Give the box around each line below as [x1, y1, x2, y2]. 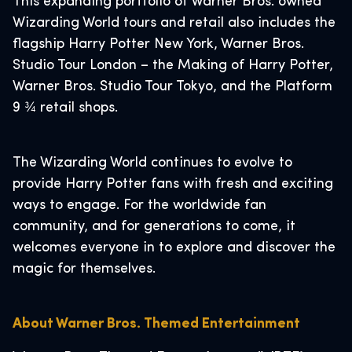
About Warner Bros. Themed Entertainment [13, 317, 300, 332]
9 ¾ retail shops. [13, 101, 122, 115]
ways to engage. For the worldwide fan [13, 198, 266, 213]
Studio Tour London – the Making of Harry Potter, [13, 58, 333, 73]
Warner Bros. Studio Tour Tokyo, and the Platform [13, 79, 332, 94]
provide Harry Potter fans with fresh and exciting [13, 177, 333, 192]
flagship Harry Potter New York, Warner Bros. [13, 37, 304, 52]
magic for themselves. [13, 262, 159, 277]
